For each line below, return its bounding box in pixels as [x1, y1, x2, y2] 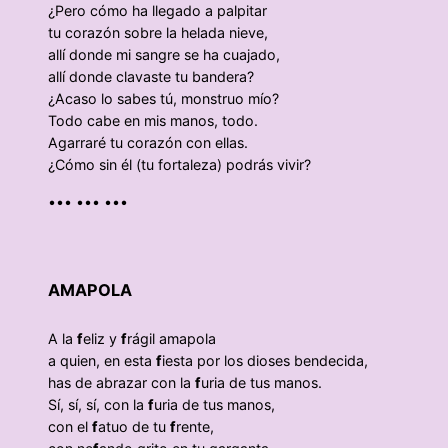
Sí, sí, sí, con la [48, 396, 148, 414]
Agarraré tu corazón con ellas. [48, 134, 248, 152]
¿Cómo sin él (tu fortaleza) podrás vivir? [48, 156, 311, 174]
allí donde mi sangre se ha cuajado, [48, 46, 280, 64]
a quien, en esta [48, 352, 156, 370]
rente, [176, 418, 214, 436]
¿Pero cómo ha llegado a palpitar [48, 2, 267, 20]
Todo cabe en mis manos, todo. [48, 112, 258, 130]
